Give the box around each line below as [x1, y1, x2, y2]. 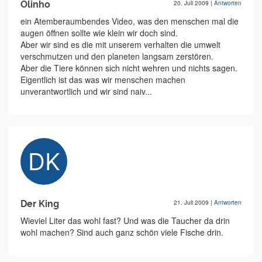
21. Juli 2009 [174, 198, 211, 206]
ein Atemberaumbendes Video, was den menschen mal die [20, 15, 239, 27]
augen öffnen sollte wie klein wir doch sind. [20, 27, 178, 39]
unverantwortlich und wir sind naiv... [20, 85, 152, 97]
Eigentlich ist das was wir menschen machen [20, 74, 185, 85]
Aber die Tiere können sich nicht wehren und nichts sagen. [20, 62, 237, 74]
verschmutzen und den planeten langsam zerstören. [20, 50, 213, 62]
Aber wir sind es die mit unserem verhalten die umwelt [20, 39, 220, 50]
